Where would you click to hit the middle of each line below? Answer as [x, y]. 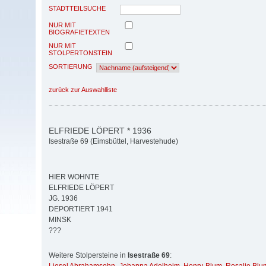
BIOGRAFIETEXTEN [79, 32]
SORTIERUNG [71, 66]
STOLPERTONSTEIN [80, 53]
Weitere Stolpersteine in [88, 256]
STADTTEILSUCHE [77, 8]
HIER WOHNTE [74, 177]
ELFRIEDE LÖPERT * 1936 [100, 130]
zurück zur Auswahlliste [83, 89]
